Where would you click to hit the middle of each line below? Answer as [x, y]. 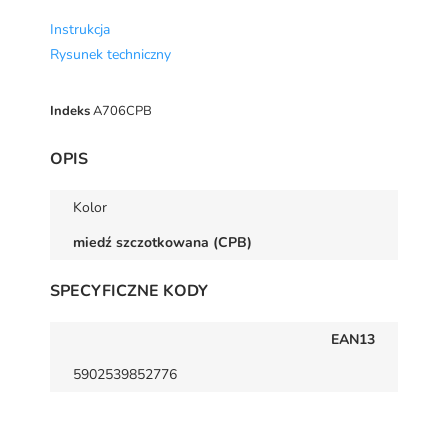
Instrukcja [80, 30]
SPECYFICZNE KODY [129, 291]
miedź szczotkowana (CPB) [162, 243]
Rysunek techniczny [110, 55]
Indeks [70, 111]
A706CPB [122, 111]
